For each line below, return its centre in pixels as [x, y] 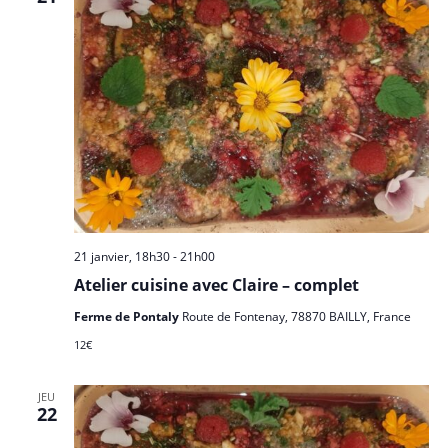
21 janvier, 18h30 [121, 256]
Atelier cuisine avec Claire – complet [216, 284]
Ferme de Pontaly [127, 316]
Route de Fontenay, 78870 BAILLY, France [296, 316]
